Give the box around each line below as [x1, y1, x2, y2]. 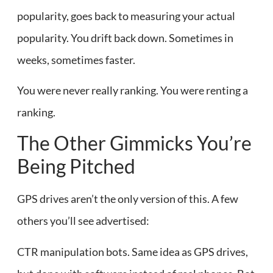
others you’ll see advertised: [17, 214, 149, 228]
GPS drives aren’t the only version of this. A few [17, 192, 238, 206]
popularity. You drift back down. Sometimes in [17, 30, 233, 44]
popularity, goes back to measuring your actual [17, 9, 235, 23]
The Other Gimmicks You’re [17, 131, 252, 155]
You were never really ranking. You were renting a [17, 83, 248, 97]
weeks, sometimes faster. [17, 52, 135, 66]
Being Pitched [17, 154, 135, 179]
